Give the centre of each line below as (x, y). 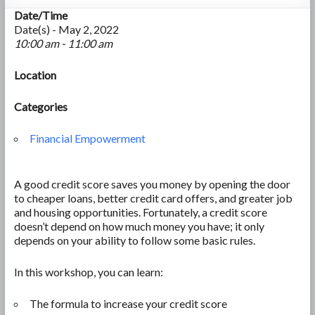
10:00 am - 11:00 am (63, 43)
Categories (40, 106)
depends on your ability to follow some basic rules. (134, 240)
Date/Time (40, 15)
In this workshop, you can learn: (88, 271)
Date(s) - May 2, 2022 (66, 29)
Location (35, 75)
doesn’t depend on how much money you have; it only (139, 226)
